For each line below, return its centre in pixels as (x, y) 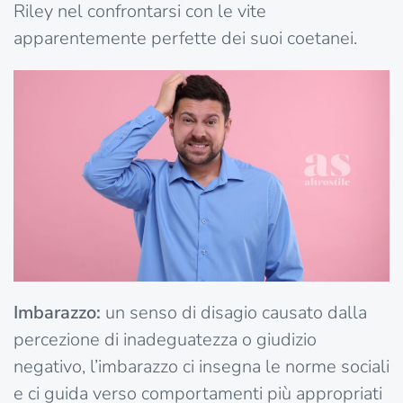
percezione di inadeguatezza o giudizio (165, 340)
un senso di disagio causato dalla (234, 313)
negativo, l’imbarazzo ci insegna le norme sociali (201, 367)
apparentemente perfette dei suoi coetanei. (185, 38)
